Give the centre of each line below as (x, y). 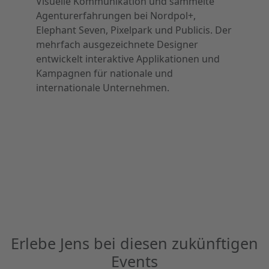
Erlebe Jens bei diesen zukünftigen (134, 243)
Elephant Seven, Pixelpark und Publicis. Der (134, 30)
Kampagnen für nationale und (104, 73)
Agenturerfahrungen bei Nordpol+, (116, 16)
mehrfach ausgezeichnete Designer (117, 44)
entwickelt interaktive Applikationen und (128, 59)
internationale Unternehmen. (103, 88)
